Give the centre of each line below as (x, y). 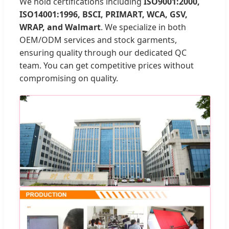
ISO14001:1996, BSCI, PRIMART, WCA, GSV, (104, 14)
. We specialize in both (143, 27)
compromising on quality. (69, 78)
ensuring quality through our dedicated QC (103, 52)
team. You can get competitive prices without (107, 65)
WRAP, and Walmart (60, 27)
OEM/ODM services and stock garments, (98, 40)
